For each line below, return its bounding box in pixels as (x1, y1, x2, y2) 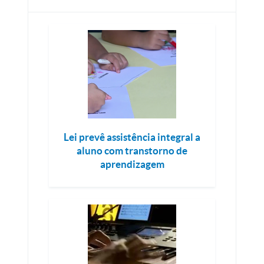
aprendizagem (100, 159, 164, 170)
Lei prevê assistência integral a (64, 131, 200, 143)
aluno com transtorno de (77, 145, 187, 156)
